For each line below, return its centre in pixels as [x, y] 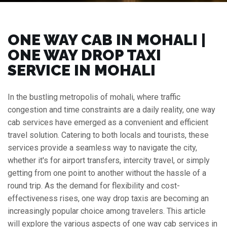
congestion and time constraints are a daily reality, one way [111, 110]
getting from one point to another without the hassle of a [107, 173]
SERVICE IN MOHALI [82, 70]
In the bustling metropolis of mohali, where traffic [94, 97]
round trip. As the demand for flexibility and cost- [94, 186]
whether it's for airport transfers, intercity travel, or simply [109, 160]
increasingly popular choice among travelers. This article [107, 211]
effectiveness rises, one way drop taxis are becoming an [108, 198]
